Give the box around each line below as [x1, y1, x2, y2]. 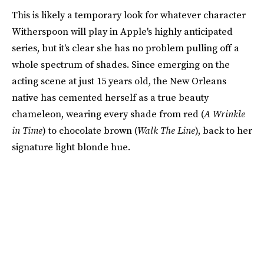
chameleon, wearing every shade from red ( [12, 107, 204, 120]
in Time [12, 124, 42, 137]
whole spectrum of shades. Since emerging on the [12, 58, 230, 71]
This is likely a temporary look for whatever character [12, 8, 246, 21]
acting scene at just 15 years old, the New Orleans [12, 74, 226, 87]
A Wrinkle [204, 107, 245, 120]
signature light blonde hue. [12, 140, 130, 153]
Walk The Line [137, 124, 195, 137]
